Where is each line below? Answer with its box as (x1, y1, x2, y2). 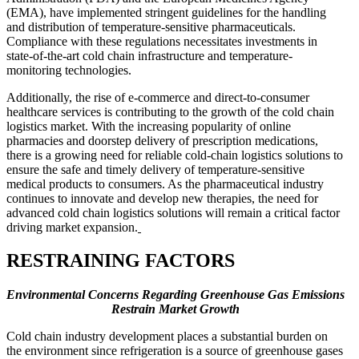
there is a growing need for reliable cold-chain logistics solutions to (6, 147, 343, 162)
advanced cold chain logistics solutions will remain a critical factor (6, 205, 340, 220)
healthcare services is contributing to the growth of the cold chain (6, 104, 334, 119)
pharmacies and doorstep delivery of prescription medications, (6, 133, 318, 147)
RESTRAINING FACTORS (6, 250, 235, 272)
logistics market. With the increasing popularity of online (6, 119, 291, 133)
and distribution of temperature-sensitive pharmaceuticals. (6, 19, 296, 34)
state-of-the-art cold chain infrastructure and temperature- (6, 48, 292, 63)
